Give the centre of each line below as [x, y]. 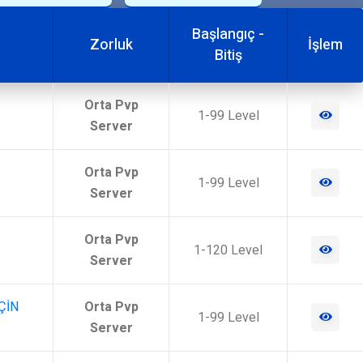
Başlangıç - [228, 34]
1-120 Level [228, 250]
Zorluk [111, 45]
